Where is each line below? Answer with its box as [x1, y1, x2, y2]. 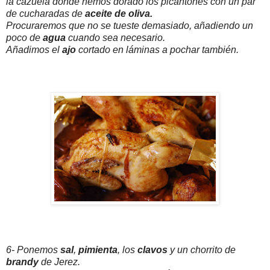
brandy [6, 257, 39, 268]
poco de [6, 33, 40, 43]
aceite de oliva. [85, 8, 152, 19]
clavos [135, 245, 168, 256]
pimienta [78, 245, 118, 256]
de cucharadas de [6, 8, 85, 19]
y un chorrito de [168, 245, 236, 256]
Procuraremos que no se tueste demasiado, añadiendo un [6, 20, 253, 31]
